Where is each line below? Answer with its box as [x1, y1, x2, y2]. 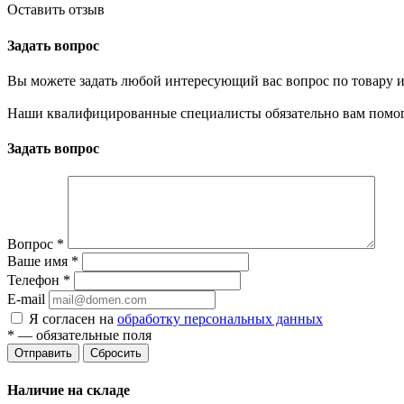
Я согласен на [29, 311, 117, 327]
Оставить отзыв [7, 2, 105, 18]
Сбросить [90, 346, 142, 361]
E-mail [7, 291, 45, 308]
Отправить [14, 346, 72, 361]
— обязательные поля [14, 327, 151, 344]
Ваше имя [7, 253, 71, 270]
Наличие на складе [7, 381, 130, 398]
